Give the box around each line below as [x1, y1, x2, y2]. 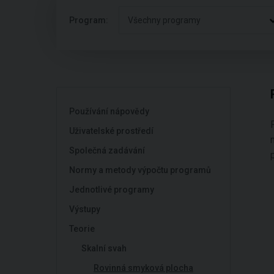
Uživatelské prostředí [69, 126, 154, 136]
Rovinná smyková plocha [94, 263, 193, 273]
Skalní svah [81, 243, 127, 253]
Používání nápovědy [69, 106, 149, 116]
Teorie [69, 224, 95, 234]
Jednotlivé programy [69, 185, 154, 194]
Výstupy [69, 204, 100, 214]
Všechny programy [128, 15, 201, 25]
